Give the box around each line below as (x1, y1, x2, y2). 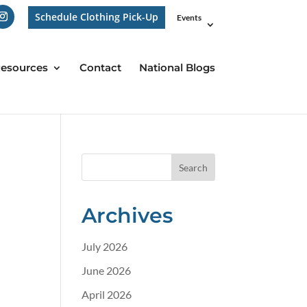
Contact (79, 61, 121, 74)
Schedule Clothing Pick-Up (34, 10, 158, 23)
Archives (82, 203, 173, 228)
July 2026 (82, 240, 128, 253)
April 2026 (82, 288, 132, 301)
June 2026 (82, 264, 132, 277)
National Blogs (138, 61, 215, 74)
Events (176, 12, 201, 23)
